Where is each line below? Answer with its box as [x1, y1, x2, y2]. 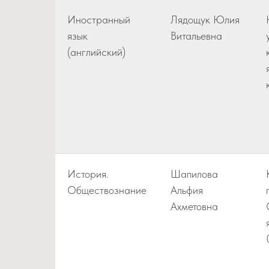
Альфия [171, 184, 203, 196]
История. [67, 168, 109, 180]
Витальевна [171, 29, 222, 42]
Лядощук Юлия [171, 13, 240, 26]
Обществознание [67, 184, 147, 196]
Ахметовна [171, 200, 218, 213]
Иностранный [67, 13, 130, 26]
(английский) [67, 46, 125, 58]
